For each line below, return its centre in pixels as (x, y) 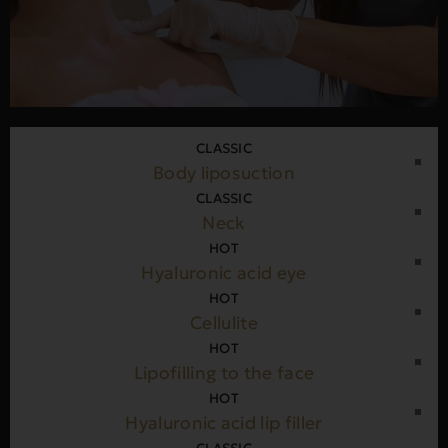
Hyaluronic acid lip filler (224, 423)
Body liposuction (224, 173)
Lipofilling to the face (224, 373)
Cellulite (224, 323)
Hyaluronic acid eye (224, 273)
